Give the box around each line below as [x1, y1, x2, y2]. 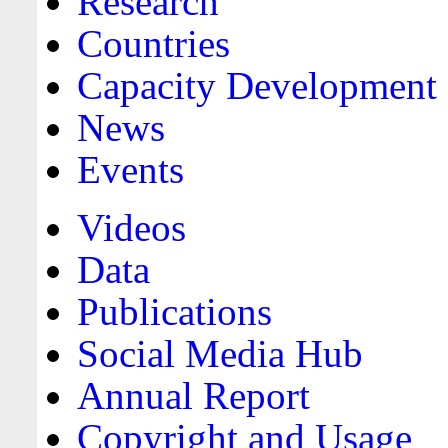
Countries [76, 22, 230, 66]
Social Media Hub [76, 332, 363, 376]
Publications [76, 290, 272, 334]
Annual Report [76, 374, 310, 418]
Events [76, 148, 184, 192]
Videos [76, 206, 186, 250]
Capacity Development [76, 64, 437, 108]
